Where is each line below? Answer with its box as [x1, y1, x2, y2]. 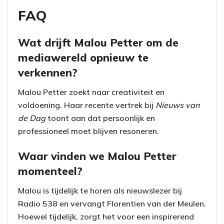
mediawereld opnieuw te [18, 50, 148, 64]
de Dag [18, 113, 45, 123]
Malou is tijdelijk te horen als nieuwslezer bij [18, 185, 182, 195]
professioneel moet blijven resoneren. [18, 126, 159, 136]
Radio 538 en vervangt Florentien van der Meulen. [18, 198, 206, 208]
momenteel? [18, 163, 82, 177]
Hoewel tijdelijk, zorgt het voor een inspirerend [18, 211, 194, 221]
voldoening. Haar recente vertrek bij [18, 100, 155, 110]
